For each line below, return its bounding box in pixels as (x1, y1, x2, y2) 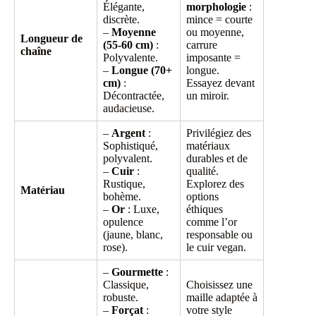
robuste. (103, 291, 138, 304)
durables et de (186, 152, 248, 165)
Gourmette (111, 266, 163, 279)
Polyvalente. (103, 51, 158, 64)
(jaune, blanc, (103, 229, 163, 241)
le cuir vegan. (186, 241, 246, 254)
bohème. (103, 190, 141, 203)
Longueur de (20, 32, 83, 45)
